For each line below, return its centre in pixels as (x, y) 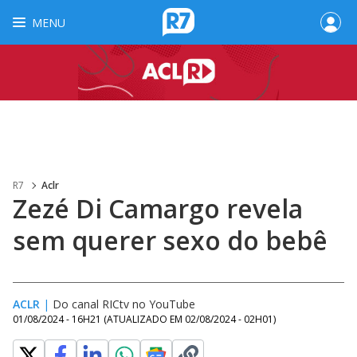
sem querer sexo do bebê (170, 240)
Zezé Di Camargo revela (158, 208)
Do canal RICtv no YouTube (124, 304)
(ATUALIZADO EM (144, 319)
